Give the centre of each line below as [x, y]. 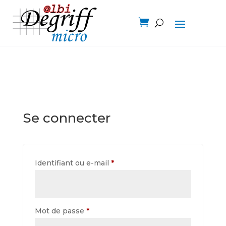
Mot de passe [60, 211]
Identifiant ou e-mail [73, 163]
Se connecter [66, 118]
